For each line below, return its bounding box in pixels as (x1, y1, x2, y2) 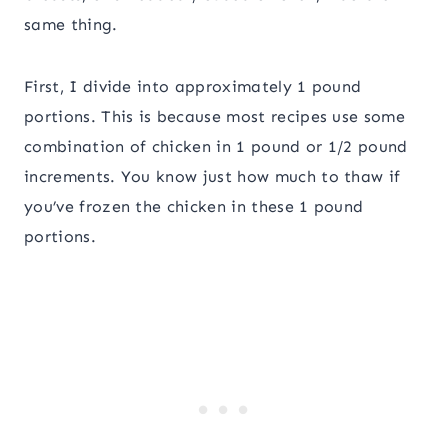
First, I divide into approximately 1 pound (24, 77, 362, 97)
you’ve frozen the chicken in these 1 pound (24, 197, 364, 217)
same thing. (24, 15, 118, 35)
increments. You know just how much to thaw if (24, 167, 401, 187)
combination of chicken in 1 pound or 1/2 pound (24, 137, 408, 157)
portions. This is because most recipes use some (24, 107, 406, 127)
